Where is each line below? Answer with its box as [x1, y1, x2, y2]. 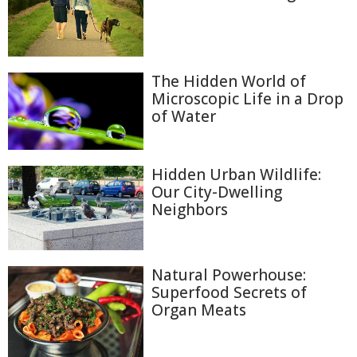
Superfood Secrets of [151, 282, 307, 304]
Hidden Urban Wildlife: [151, 163, 321, 185]
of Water [151, 106, 216, 127]
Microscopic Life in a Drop [151, 88, 343, 110]
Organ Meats [151, 300, 246, 321]
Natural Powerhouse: [151, 265, 306, 286]
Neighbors [151, 198, 228, 220]
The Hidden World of [151, 71, 306, 92]
